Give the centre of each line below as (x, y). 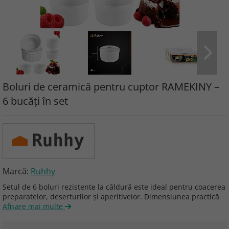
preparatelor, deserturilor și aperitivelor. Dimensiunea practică (111, 197)
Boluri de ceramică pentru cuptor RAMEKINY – (111, 87)
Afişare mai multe (34, 206)
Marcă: (17, 171)
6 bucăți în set (35, 101)
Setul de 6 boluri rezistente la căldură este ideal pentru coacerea (114, 187)
